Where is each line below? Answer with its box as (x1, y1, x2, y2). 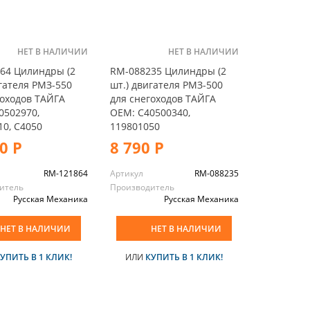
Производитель (109, 181, 174, 193)
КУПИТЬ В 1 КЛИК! (145, 250, 224, 263)
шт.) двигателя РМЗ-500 (109, 77, 223, 91)
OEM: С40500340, (109, 105, 190, 119)
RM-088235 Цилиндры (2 (109, 64, 226, 77)
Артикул (109, 167, 143, 179)
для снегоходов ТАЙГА (109, 91, 216, 105)
